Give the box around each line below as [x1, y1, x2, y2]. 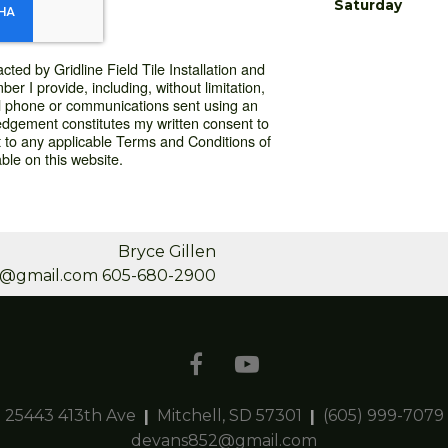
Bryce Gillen [118, 241, 216, 261]
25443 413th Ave [4, 405, 140, 425]
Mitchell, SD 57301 [156, 405, 302, 425]
